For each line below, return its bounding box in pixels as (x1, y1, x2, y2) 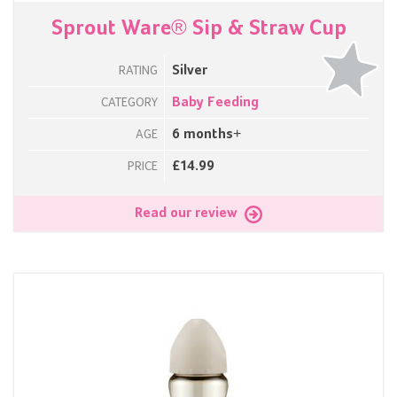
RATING (119, 65, 158, 78)
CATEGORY (101, 97, 158, 110)
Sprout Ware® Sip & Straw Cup (51, 18, 346, 40)
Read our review (135, 206, 241, 222)
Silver (172, 64, 207, 79)
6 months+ (172, 128, 241, 143)
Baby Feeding (172, 96, 259, 111)
